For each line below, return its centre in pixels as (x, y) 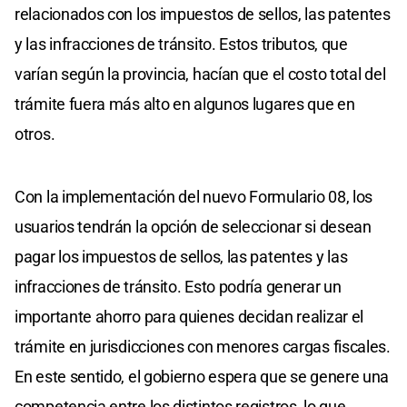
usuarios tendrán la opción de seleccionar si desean (193, 226)
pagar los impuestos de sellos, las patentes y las (181, 256)
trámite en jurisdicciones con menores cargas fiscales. (203, 346)
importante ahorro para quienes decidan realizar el (189, 316)
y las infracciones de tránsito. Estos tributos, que (181, 44)
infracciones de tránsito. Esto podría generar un (178, 286)
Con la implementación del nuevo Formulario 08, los (194, 196)
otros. (35, 134)
